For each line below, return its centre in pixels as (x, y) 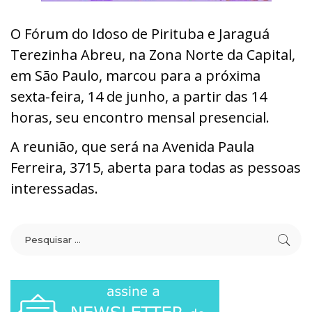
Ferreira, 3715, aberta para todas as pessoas (156, 167)
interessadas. (54, 188)
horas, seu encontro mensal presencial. (140, 117)
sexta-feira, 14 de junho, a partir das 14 (139, 96)
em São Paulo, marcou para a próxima (135, 75)
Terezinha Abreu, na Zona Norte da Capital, (153, 54)
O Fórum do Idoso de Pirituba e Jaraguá (140, 33)
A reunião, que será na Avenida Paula (132, 146)
